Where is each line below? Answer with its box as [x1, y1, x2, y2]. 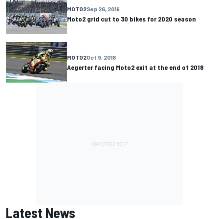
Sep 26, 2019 [87, 5, 120, 13]
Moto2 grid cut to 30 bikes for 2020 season [67, 15, 196, 23]
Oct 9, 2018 [87, 54, 116, 61]
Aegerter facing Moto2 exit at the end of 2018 [67, 63, 203, 72]
